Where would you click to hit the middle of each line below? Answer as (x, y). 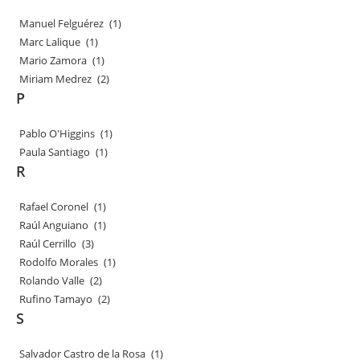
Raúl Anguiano (55, 225)
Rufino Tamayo (57, 299)
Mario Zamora (54, 60)
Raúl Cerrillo (49, 243)
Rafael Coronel (55, 207)
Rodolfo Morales (59, 262)
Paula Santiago (55, 152)
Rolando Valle (53, 280)
